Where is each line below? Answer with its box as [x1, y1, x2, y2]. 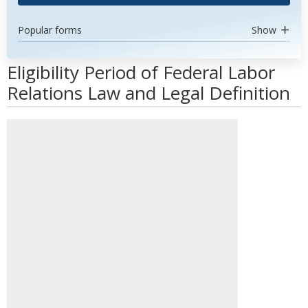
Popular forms [18, 23, 82, 36]
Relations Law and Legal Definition [7, 80, 290, 105]
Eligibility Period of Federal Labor [7, 60, 275, 85]
